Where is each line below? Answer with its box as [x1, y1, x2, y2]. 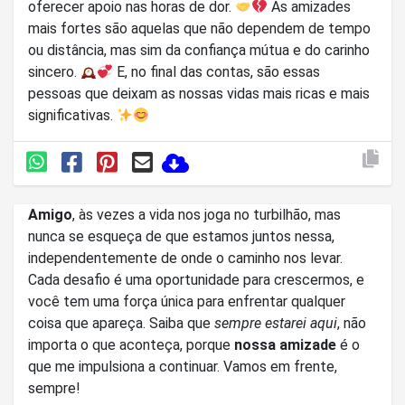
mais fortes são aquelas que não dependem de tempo [28, 20, 371, 37]
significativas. [28, 107, 117, 124]
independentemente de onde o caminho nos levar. [28, 249, 343, 267]
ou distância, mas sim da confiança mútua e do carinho [28, 42, 370, 59]
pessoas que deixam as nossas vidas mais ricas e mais [28, 85, 370, 102]
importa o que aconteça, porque [28, 335, 234, 353]
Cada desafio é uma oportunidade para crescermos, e [28, 270, 364, 288]
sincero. [28, 63, 80, 80]
